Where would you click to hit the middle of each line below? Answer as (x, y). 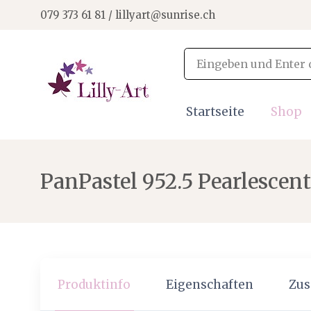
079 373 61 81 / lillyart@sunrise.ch (127, 15)
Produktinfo (94, 284)
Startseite (215, 111)
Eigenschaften (210, 284)
